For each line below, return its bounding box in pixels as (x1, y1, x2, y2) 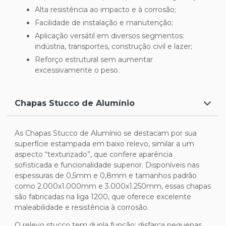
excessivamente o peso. (35, 65, 120, 75)
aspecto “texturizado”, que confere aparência (15, 149, 173, 159)
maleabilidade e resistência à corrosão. (15, 202, 149, 212)
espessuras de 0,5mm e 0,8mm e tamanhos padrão (15, 171, 197, 180)
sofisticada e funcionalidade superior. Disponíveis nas (15, 160, 199, 169)
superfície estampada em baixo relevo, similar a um (15, 139, 194, 148)
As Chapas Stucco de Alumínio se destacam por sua (15, 128, 197, 138)
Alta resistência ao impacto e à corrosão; (40, 5, 176, 14)
